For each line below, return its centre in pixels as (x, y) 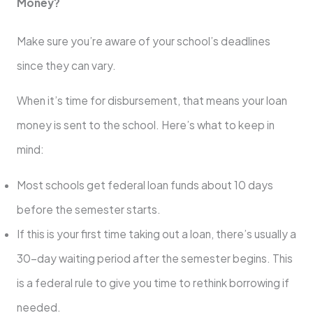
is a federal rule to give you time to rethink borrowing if (153, 282)
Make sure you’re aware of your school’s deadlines (143, 41)
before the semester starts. (88, 209)
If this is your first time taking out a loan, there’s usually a (156, 233)
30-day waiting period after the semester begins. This (154, 258)
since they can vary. (66, 65)
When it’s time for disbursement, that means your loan (152, 101)
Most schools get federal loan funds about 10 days (145, 184)
